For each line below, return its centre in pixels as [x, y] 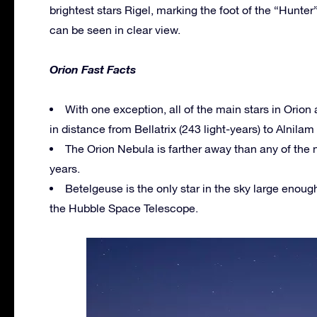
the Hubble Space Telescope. [124, 208]
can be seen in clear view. [115, 29]
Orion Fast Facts [93, 69]
